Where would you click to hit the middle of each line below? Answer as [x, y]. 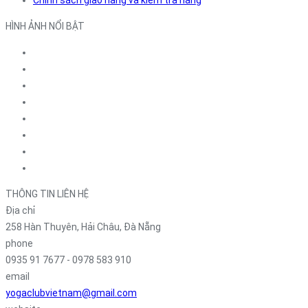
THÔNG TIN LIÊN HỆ [47, 194]
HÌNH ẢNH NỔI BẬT [45, 26]
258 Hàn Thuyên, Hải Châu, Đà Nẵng [83, 227]
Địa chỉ [20, 210]
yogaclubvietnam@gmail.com [71, 293]
